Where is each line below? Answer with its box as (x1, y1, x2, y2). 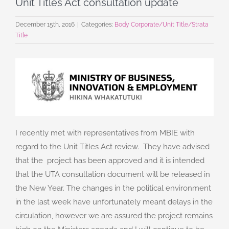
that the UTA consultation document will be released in (15, 169, 210, 179)
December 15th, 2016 (15, 21, 75, 28)
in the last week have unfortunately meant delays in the (15, 197, 213, 207)
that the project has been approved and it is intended (15, 155, 204, 165)
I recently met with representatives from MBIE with (15, 128, 195, 138)
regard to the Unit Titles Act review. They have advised (15, 142, 210, 151)
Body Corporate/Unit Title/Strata (114, 21, 209, 28)
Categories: (81, 21, 114, 28)
